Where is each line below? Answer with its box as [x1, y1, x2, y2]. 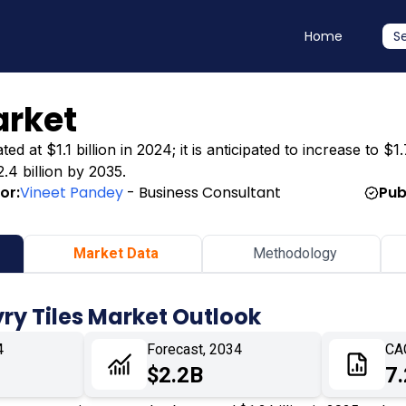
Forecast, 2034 [147, 340, 243, 358]
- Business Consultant [123, 182, 282, 204]
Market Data [73, 244, 159, 262]
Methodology [253, 244, 338, 262]
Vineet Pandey [20, 182, 124, 204]
